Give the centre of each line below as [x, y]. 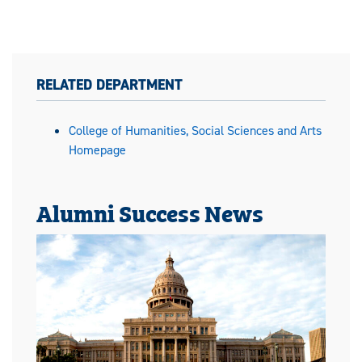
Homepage [97, 149]
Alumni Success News [150, 212]
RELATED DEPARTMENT [109, 84]
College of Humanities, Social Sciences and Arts [195, 130]
